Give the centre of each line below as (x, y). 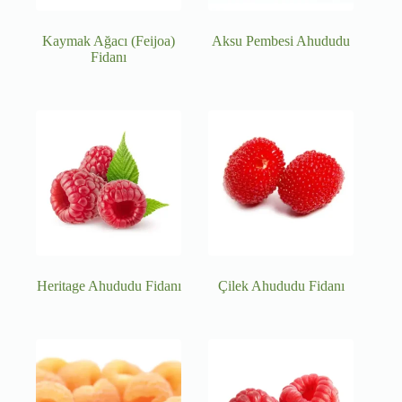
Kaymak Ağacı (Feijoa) (109, 41)
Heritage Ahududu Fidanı (109, 286)
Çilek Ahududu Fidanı (281, 286)
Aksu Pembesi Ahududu (281, 41)
